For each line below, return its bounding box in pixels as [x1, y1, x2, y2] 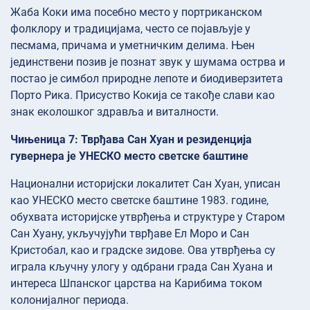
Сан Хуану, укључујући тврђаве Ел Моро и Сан [10, 226, 249, 240]
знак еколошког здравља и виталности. [10, 104, 219, 118]
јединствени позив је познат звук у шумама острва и [10, 55, 285, 69]
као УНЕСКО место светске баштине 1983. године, [10, 193, 268, 207]
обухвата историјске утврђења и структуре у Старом [10, 210, 285, 224]
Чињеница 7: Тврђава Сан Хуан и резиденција [10, 132, 252, 146]
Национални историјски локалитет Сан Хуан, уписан [10, 176, 280, 190]
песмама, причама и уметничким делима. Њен [10, 38, 255, 52]
